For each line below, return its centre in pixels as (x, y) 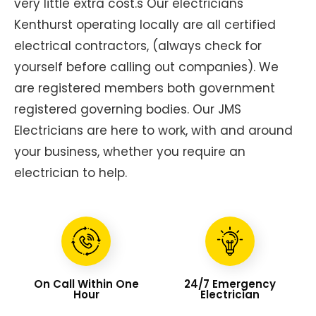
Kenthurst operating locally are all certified (145, 24)
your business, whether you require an (130, 151)
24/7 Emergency (230, 284)
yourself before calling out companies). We (146, 67)
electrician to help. (71, 172)
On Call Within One (86, 284)
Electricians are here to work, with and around (153, 130)
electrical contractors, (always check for (138, 45)
